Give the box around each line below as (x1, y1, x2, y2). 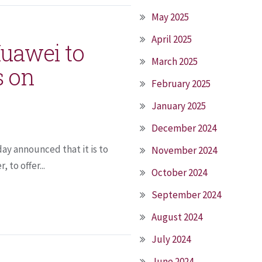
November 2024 (151, 144, 217, 157)
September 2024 (151, 188, 221, 201)
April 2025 (151, 33, 192, 46)
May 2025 (151, 11, 189, 23)
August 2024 (151, 211, 202, 223)
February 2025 (151, 77, 211, 90)
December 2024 (151, 122, 216, 135)
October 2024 (151, 166, 207, 179)
